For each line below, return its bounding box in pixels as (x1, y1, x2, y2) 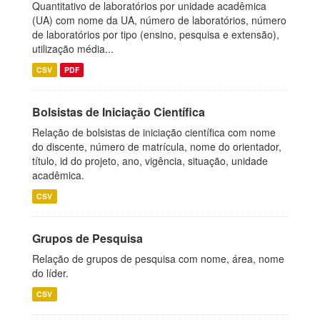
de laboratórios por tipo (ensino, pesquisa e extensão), (32, 27, 279, 41)
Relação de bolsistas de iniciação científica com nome (32, 125, 276, 139)
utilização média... (32, 41, 114, 56)
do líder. (32, 266, 69, 280)
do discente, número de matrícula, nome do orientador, (32, 139, 281, 154)
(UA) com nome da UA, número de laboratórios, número (32, 13, 286, 27)
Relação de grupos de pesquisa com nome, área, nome (32, 251, 284, 266)
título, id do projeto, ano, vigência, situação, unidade (32, 154, 268, 168)
